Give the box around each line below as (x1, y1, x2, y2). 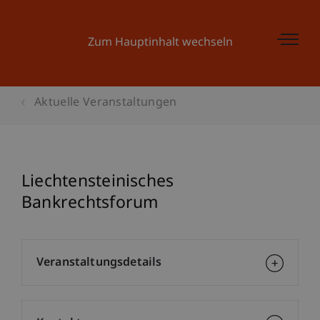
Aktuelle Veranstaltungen (34, 96, 177, 111)
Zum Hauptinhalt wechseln (87, 36, 233, 51)
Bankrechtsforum (21, 193, 159, 214)
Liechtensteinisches (21, 171, 174, 193)
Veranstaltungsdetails (36, 256, 162, 271)
